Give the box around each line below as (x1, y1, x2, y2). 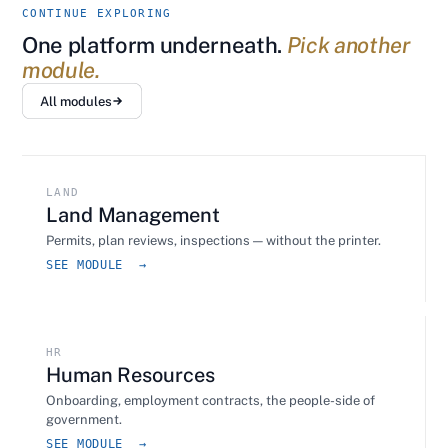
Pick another (286, 32, 410, 58)
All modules (40, 93, 112, 109)
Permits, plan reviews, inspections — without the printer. (46, 233, 381, 248)
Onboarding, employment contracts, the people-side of (46, 393, 375, 408)
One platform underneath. (22, 32, 287, 58)
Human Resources (46, 363, 215, 387)
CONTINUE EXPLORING (22, 7, 172, 20)
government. (46, 412, 122, 427)
